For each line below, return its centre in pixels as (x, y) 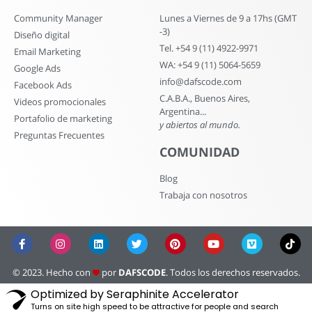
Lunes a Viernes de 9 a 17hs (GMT (228, 18)
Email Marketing (47, 52)
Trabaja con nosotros (203, 195)
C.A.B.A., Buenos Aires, (205, 99)
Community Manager (58, 18)
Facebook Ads (43, 85)
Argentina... (183, 112)
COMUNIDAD (200, 152)
